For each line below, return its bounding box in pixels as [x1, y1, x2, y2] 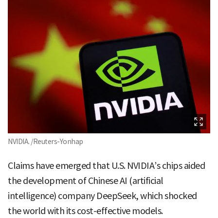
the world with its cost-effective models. [8, 205, 163, 217]
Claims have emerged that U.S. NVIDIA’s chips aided [8, 160, 205, 172]
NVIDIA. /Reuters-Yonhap [8, 137, 83, 146]
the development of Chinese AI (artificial [8, 175, 163, 187]
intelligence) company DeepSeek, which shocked [8, 190, 197, 202]
